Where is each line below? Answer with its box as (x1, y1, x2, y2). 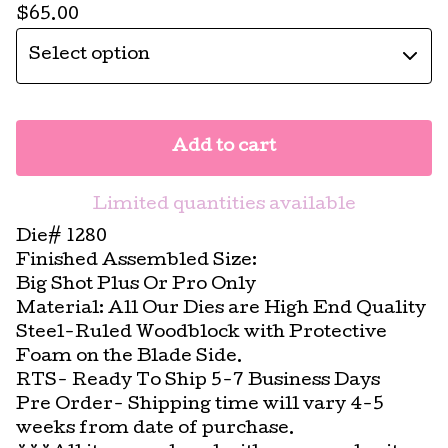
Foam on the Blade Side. (16, 348, 243, 366)
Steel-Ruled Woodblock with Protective (16, 324, 387, 342)
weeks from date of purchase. (16, 420, 295, 438)
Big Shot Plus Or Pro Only (16, 276, 256, 294)
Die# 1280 (16, 228, 107, 246)
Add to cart (172, 138, 276, 156)
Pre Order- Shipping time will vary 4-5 (16, 396, 384, 414)
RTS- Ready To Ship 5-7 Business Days (16, 372, 380, 390)
